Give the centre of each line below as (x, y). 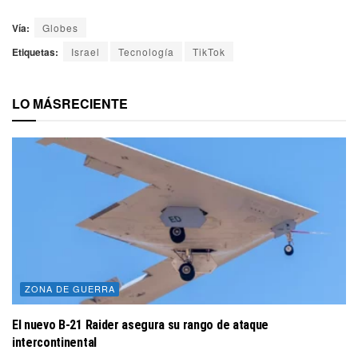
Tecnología (146, 51)
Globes (60, 27)
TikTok (209, 51)
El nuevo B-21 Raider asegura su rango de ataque (140, 324)
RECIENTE (95, 103)
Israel (86, 51)
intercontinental (54, 342)
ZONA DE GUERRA (70, 288)
